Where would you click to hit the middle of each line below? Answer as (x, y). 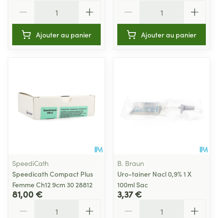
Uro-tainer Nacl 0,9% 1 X (154, 174)
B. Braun (131, 163)
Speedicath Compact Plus (53, 174)
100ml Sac (133, 184)
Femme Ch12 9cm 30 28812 (52, 184)
